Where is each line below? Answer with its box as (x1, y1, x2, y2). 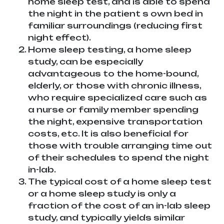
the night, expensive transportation (28, 116, 202, 127)
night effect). (28, 32, 91, 43)
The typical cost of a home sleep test (28, 176, 211, 187)
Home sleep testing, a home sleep (28, 44, 191, 55)
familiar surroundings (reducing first (28, 20, 202, 31)
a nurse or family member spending (28, 104, 198, 115)
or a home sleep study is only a (28, 188, 176, 199)
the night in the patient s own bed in (28, 8, 203, 19)
